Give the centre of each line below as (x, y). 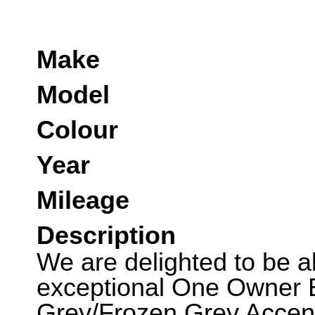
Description (106, 236)
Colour (77, 130)
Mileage (83, 200)
